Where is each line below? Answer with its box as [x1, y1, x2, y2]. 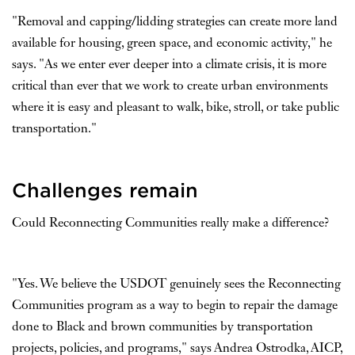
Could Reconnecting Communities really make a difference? [12, 216, 330, 230]
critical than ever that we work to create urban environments [12, 79, 328, 93]
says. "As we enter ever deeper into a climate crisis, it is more [12, 58, 326, 71]
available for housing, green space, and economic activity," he [12, 36, 332, 50]
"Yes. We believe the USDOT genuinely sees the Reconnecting [12, 277, 341, 291]
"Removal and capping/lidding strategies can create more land [12, 15, 338, 29]
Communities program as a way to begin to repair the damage [12, 299, 338, 312]
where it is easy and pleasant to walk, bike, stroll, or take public [12, 101, 339, 114]
